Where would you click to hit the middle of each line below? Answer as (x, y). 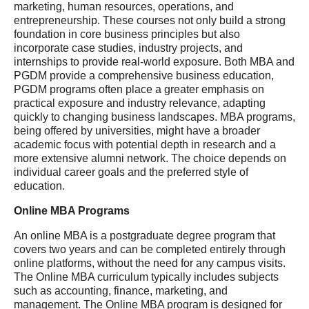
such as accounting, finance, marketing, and (121, 291)
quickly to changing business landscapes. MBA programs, (154, 117)
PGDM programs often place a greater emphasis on (139, 89)
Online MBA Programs (72, 211)
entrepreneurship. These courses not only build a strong (150, 20)
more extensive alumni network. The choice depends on (150, 158)
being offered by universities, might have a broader (137, 131)
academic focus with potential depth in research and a (145, 144)
